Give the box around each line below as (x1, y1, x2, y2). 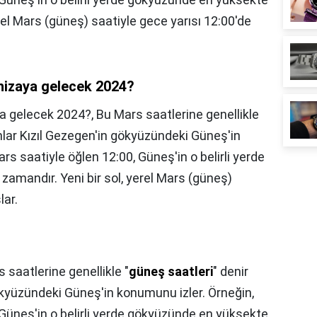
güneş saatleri (129, 264, 213, 279)
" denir (213, 264, 248, 279)
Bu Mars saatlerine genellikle (96, 107, 259, 122)
